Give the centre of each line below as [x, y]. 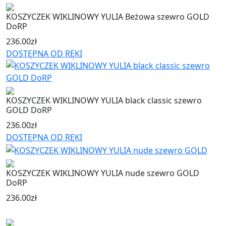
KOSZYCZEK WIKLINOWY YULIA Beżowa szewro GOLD [108, 17]
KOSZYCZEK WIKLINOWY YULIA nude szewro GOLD [103, 173]
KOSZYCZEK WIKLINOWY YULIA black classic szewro [104, 101]
